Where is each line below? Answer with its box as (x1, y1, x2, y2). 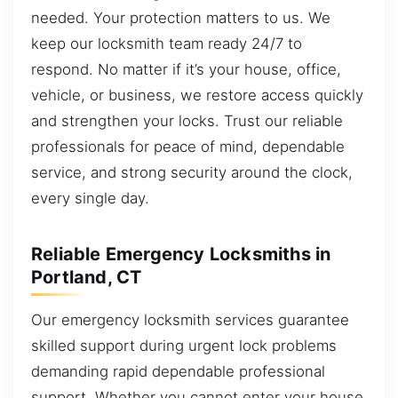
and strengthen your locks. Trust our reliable (31, 112, 343, 131)
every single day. (31, 189, 149, 208)
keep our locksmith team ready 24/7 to (31, 35, 302, 53)
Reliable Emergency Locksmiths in (31, 243, 331, 266)
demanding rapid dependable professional (31, 362, 325, 381)
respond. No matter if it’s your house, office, (31, 60, 341, 79)
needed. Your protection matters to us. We (31, 9, 330, 28)
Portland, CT (31, 267, 142, 289)
